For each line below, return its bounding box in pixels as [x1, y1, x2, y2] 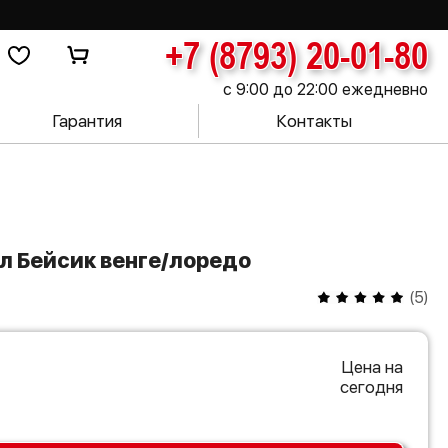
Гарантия [51, 111, 122, 131]
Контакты [275, 111, 352, 131]
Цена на [341, 357, 403, 377]
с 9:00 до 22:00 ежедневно [223, 80, 428, 99]
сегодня [340, 377, 403, 397]
